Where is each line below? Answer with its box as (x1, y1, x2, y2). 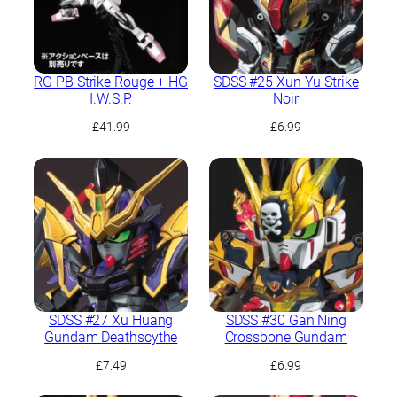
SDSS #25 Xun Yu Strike (213, 74, 359, 91)
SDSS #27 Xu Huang (49, 311, 174, 329)
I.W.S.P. (90, 90, 133, 108)
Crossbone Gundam (224, 328, 347, 346)
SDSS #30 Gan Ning (225, 311, 346, 329)
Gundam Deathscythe (44, 328, 178, 346)
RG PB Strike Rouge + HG (34, 74, 189, 91)
